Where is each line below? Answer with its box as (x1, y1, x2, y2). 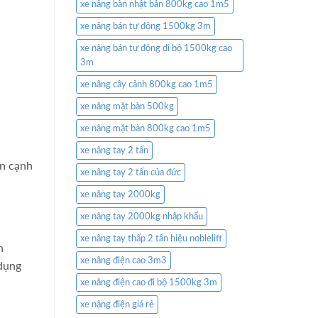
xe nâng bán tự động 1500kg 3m (80, 22, 211, 31)
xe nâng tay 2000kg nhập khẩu (80, 212, 203, 221)
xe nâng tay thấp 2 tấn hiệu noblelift (80, 234, 222, 243)
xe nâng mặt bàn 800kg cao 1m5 (80, 124, 211, 133)
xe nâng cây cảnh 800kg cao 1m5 (80, 80, 213, 89)
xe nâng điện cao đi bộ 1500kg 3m (80, 278, 217, 287)
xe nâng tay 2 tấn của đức (80, 168, 181, 177)
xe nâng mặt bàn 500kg (80, 102, 174, 111)
